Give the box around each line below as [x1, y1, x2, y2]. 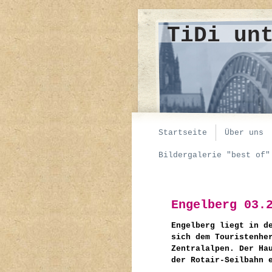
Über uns [225, 128, 263, 137]
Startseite [158, 128, 207, 137]
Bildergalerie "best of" [158, 151, 270, 160]
